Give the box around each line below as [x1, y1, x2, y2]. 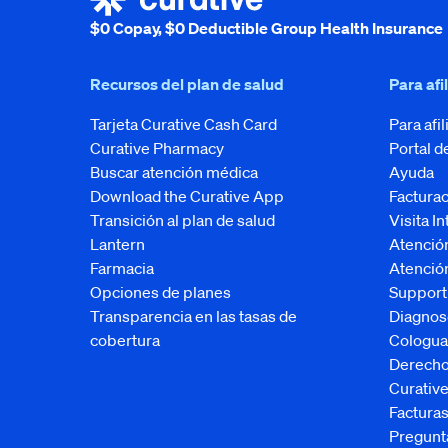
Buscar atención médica [90, 162, 258, 182]
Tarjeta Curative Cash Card [90, 114, 277, 134]
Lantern [90, 234, 145, 254]
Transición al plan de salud [90, 210, 275, 230]
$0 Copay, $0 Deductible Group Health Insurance [90, 18, 443, 38]
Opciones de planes [90, 282, 231, 302]
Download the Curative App [90, 186, 284, 206]
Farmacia [90, 258, 154, 278]
